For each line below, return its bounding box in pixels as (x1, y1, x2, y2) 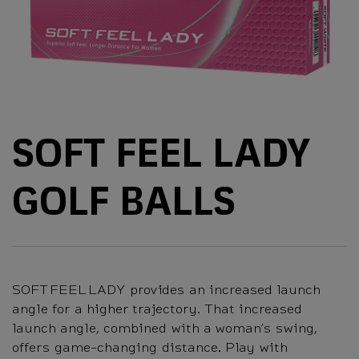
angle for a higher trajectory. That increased (12, 299, 302, 318)
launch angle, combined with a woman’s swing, (12, 318, 317, 337)
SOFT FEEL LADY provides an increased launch (12, 280, 320, 299)
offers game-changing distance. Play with (12, 337, 287, 357)
